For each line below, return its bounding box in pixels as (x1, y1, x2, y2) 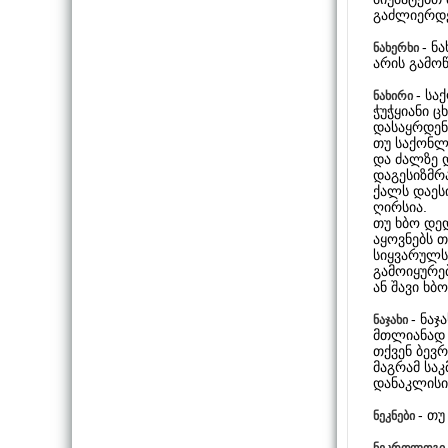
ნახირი (373, 88, 416, 103)
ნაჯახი (373, 312, 411, 327)
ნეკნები (373, 408, 418, 423)
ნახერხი (373, 40, 422, 55)
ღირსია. (373, 198, 427, 215)
